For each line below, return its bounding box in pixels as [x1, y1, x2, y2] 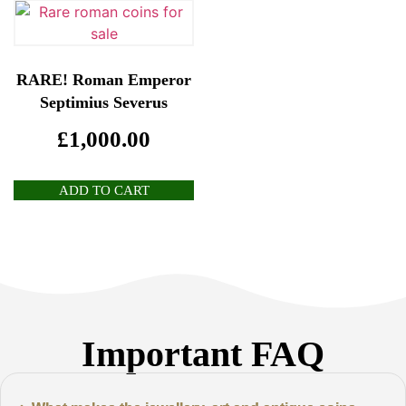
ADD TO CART [58, 183, 150, 198]
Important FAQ [82, 333, 324, 375]
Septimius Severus [40, 92, 168, 111]
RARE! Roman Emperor [16, 70, 191, 89]
